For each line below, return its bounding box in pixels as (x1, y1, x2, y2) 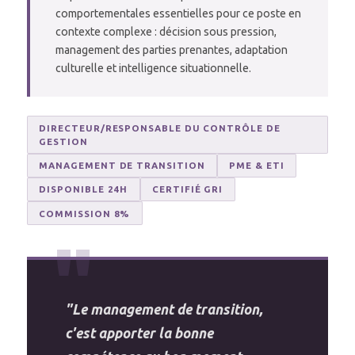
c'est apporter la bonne (65, 326, 213, 342)
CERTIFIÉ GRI (152, 184, 223, 195)
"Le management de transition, (65, 302, 262, 318)
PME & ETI (229, 160, 284, 171)
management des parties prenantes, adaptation (55, 44, 288, 57)
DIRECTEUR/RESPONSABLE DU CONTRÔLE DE (39, 122, 281, 133)
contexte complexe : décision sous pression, (55, 25, 277, 39)
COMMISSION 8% (39, 208, 131, 219)
